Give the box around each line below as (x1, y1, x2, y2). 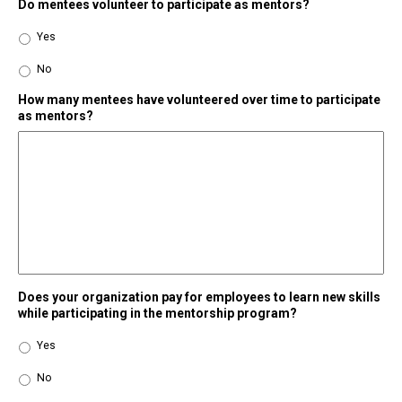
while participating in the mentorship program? (18, 306, 297, 321)
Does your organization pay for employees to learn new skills (18, 290, 380, 305)
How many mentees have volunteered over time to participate (18, 92, 380, 108)
